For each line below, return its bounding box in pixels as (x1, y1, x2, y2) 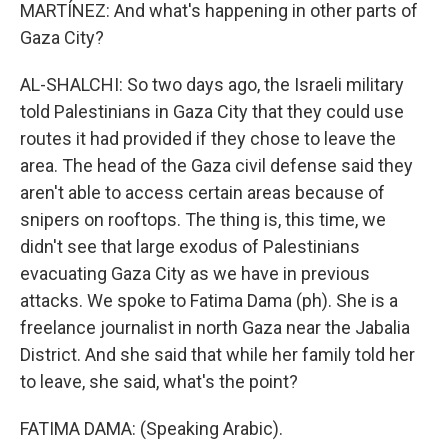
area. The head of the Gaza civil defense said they (20, 155, 413, 176)
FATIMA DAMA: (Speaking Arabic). (20, 418, 283, 439)
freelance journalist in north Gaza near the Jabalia (20, 317, 410, 338)
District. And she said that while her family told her (20, 344, 415, 365)
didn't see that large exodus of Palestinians (20, 236, 360, 257)
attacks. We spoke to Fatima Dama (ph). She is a (20, 290, 398, 311)
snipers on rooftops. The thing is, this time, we (20, 209, 386, 230)
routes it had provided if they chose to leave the (20, 128, 396, 149)
